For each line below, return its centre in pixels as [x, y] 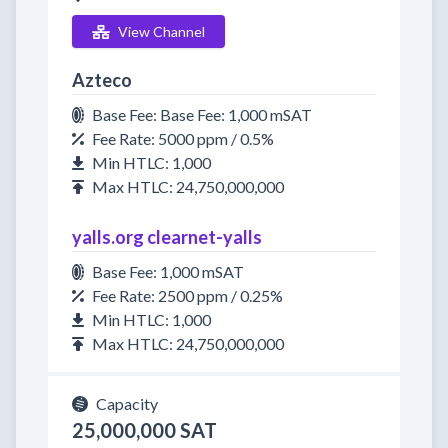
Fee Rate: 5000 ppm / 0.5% [183, 138]
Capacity [127, 403]
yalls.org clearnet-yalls [167, 237]
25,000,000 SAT [144, 430]
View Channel [161, 31]
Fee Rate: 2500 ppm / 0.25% [187, 295]
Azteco [102, 80]
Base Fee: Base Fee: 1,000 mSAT [202, 114]
